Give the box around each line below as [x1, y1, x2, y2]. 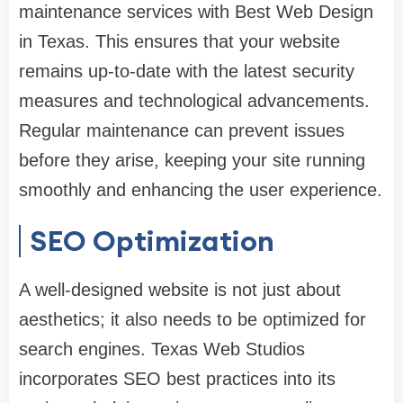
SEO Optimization [30, 222, 274, 260]
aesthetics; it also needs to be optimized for [19, 309, 366, 330]
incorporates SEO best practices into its [19, 369, 336, 390]
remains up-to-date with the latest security [19, 61, 354, 82]
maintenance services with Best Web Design [19, 2, 373, 22]
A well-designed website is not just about [19, 280, 341, 300]
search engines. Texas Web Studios [19, 339, 305, 360]
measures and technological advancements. [19, 91, 370, 112]
